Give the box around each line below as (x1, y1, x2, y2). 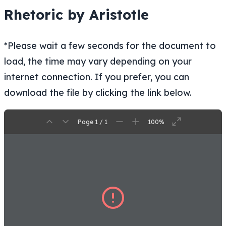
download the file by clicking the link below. (4, 87, 192, 99)
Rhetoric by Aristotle (4, 6, 149, 23)
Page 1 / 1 (78, 118, 107, 126)
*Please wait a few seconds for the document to (4, 40, 216, 52)
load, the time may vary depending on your (4, 55, 192, 68)
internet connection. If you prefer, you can (4, 71, 189, 83)
